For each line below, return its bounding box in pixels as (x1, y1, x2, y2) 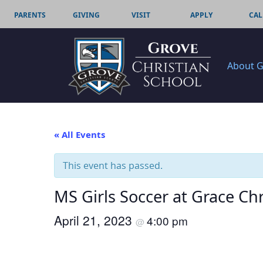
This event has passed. (63, 159, 163, 173)
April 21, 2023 (54, 211, 136, 230)
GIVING (73, 10, 100, 20)
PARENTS (14, 10, 46, 20)
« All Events (54, 129, 105, 141)
